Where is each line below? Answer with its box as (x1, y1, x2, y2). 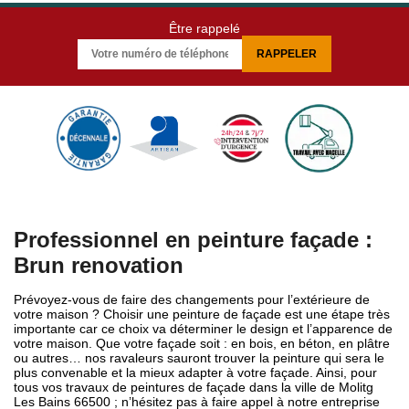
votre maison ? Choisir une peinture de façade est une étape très (14, 307, 390, 321)
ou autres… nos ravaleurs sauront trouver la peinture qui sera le (14, 351, 384, 365)
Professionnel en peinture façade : (14, 227, 372, 252)
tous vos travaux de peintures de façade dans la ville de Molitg (14, 380, 373, 394)
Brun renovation (14, 253, 184, 278)
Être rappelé (169, 21, 240, 36)
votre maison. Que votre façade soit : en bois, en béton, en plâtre (14, 336, 390, 351)
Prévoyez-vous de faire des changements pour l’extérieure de (14, 292, 370, 307)
